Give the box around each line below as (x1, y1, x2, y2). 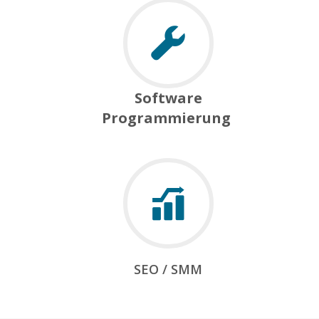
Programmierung (102, 108, 235, 128)
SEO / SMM (134, 261, 203, 278)
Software (134, 88, 202, 108)
